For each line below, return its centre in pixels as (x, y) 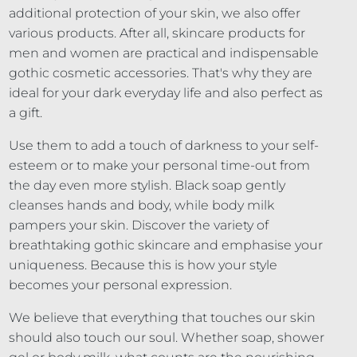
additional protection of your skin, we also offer (154, 14)
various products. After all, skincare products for (157, 33)
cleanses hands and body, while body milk (141, 206)
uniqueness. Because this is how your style (143, 265)
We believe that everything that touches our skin (162, 318)
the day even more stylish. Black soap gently (147, 186)
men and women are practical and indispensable (163, 53)
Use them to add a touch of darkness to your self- (163, 146)
